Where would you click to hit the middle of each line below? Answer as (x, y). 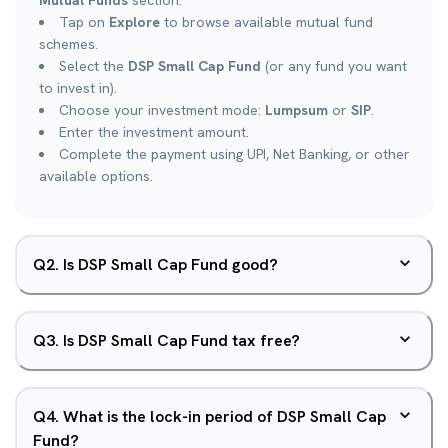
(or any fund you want (334, 66)
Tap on (84, 22)
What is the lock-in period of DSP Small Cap (224, 416)
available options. (96, 176)
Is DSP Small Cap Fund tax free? (181, 340)
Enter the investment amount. (154, 132)
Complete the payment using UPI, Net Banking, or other (234, 154)
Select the (93, 66)
